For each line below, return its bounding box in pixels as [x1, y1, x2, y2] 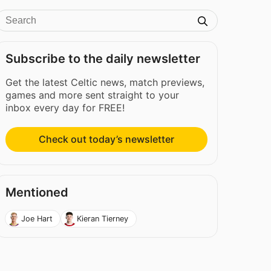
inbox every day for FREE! [5, 102, 125, 114]
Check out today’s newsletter [39, 133, 175, 146]
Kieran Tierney [77, 214, 129, 223]
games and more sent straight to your [5, 89, 180, 101]
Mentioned [5, 185, 69, 200]
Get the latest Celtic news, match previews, [5, 76, 205, 88]
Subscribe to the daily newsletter [5, 51, 201, 66]
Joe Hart [21, 214, 53, 223]
